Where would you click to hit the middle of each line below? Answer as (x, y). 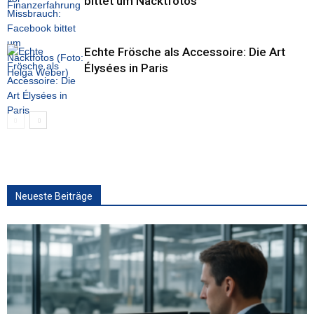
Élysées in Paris (126, 68)
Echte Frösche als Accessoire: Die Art (185, 52)
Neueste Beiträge (54, 196)
